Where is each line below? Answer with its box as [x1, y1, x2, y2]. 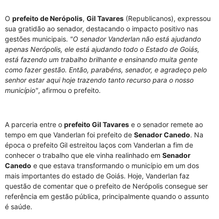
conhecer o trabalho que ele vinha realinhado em [5, 151, 162, 159]
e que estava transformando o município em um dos [31, 161, 199, 170]
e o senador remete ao [129, 120, 203, 129]
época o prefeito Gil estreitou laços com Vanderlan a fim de [5, 140, 193, 149]
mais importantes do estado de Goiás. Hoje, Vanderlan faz [5, 171, 190, 180]
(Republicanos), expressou [124, 14, 211, 22]
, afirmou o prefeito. [38, 86, 101, 94]
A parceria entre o [5, 120, 64, 129]
